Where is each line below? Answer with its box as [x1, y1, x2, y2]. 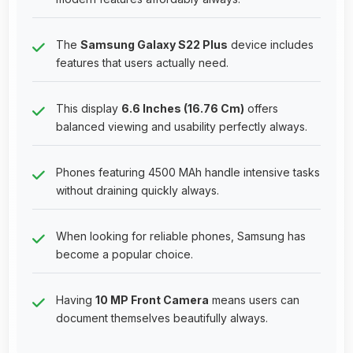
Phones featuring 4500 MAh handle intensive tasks [56, 165, 320, 179]
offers [244, 101, 278, 115]
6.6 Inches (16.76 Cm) [121, 101, 244, 115]
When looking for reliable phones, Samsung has [56, 229, 306, 243]
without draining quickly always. [56, 183, 219, 197]
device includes [228, 37, 314, 51]
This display [56, 101, 121, 115]
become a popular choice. [56, 247, 193, 261]
